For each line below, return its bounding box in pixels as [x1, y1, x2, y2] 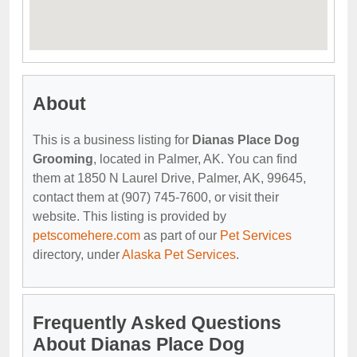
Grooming [33, 151, 93, 166]
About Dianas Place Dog [33, 333, 245, 355]
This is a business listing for [33, 132, 192, 147]
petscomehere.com [33, 228, 140, 242]
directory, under [33, 247, 122, 261]
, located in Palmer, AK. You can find [93, 151, 297, 166]
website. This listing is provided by [33, 209, 226, 223]
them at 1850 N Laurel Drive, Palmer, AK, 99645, [33, 171, 306, 185]
